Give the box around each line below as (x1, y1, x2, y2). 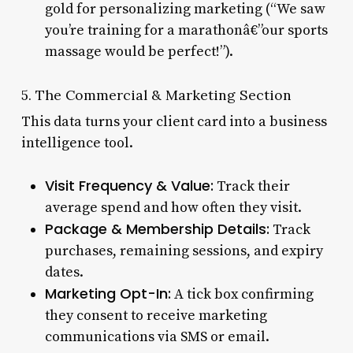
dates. (44, 262, 84, 281)
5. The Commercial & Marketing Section (20, 85, 292, 104)
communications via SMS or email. (44, 327, 269, 346)
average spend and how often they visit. (44, 198, 302, 217)
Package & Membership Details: (44, 218, 269, 239)
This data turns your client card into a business (20, 112, 327, 131)
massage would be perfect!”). (44, 42, 233, 61)
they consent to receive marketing (44, 306, 267, 325)
